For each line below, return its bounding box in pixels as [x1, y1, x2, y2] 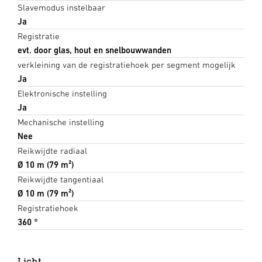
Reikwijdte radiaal [18, 145, 87, 156]
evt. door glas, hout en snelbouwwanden [18, 44, 171, 55]
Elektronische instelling [18, 88, 107, 98]
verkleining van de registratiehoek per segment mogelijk [18, 59, 236, 70]
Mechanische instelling [18, 116, 104, 127]
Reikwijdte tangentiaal [18, 174, 104, 184]
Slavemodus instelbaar [18, 2, 105, 12]
